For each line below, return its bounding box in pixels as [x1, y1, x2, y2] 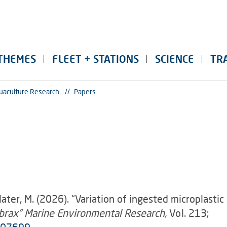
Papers [74, 87, 96, 96]
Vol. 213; [169, 207, 209, 219]
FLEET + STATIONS [52, 53, 139, 65]
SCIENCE [155, 53, 194, 65]
